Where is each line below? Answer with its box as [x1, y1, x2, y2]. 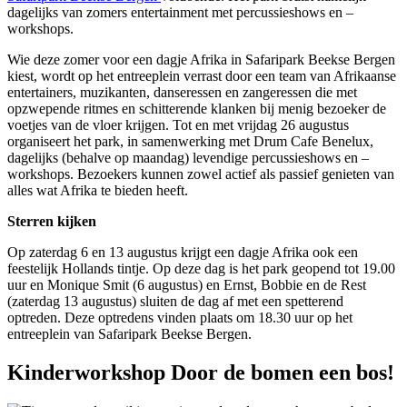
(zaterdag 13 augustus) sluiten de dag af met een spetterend [7, 293, 343, 310]
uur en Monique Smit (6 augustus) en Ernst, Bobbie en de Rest [7, 277, 366, 293]
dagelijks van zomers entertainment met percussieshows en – [7, 5, 353, 21]
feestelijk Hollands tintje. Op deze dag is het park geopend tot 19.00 [7, 261, 395, 277]
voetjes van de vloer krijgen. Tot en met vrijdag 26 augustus [7, 117, 349, 134]
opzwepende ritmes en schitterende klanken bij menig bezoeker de [7, 101, 386, 117]
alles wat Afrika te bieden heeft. [7, 183, 188, 199]
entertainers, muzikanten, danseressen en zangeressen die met [7, 84, 357, 101]
